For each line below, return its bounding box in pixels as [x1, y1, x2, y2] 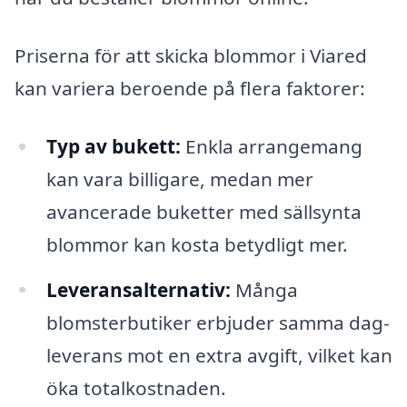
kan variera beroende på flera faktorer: [15, 74, 365, 101]
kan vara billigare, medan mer [45, 165, 313, 192]
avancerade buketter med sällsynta [45, 198, 362, 224]
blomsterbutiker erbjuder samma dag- [45, 309, 390, 335]
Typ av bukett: [45, 133, 181, 159]
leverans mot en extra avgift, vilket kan [45, 342, 392, 368]
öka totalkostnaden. [45, 374, 226, 401]
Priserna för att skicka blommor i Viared [15, 42, 367, 68]
